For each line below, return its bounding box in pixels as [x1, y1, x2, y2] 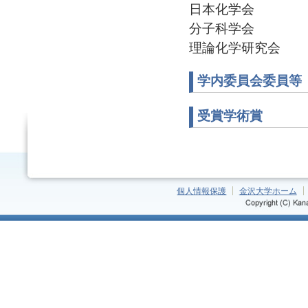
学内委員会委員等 [197, 73, 302, 88]
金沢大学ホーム [239, 186, 297, 195]
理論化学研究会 [189, 40, 280, 55]
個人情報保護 [177, 186, 227, 195]
